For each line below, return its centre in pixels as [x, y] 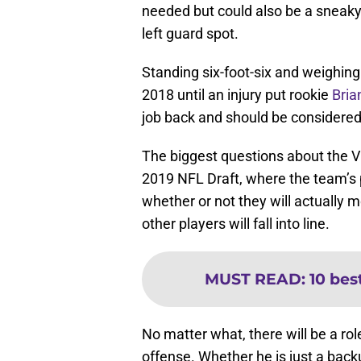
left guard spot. [190, 42]
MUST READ [253, 287]
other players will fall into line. [236, 232]
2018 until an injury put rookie [237, 103]
